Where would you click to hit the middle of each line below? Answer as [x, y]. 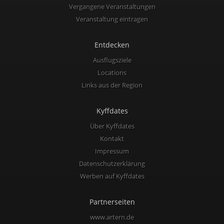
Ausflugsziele [112, 60]
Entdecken [112, 45]
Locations [112, 72]
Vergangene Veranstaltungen [112, 6]
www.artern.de [112, 217]
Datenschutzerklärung [112, 163]
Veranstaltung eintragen [112, 19]
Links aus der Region [112, 85]
